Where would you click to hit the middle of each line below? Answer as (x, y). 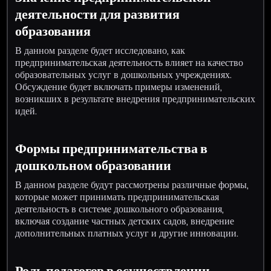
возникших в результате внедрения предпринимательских (135, 99)
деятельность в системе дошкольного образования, (120, 209)
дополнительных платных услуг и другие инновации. (127, 233)
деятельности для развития (98, 14)
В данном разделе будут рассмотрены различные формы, (132, 184)
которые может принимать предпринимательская (117, 197)
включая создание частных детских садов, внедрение (125, 221)
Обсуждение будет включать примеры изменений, (119, 87)
